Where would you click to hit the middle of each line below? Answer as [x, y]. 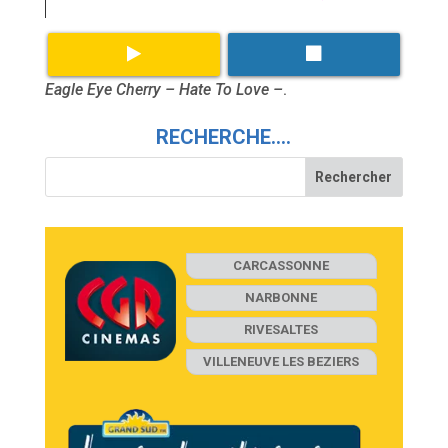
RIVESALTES [281, 329]
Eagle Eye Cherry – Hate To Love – [163, 89]
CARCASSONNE [281, 265]
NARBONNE [281, 297]
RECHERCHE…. [224, 136]
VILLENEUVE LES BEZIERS [281, 361]
